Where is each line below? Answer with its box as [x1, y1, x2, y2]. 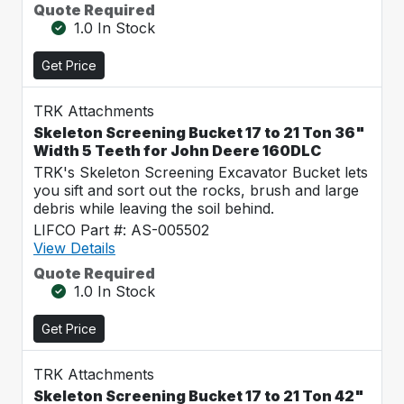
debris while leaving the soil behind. [33, 199, 274, 217]
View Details [33, 239, 115, 257]
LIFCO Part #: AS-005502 [33, 221, 209, 239]
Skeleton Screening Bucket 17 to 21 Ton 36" [33, 124, 365, 142]
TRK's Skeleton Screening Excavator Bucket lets [33, 163, 368, 181]
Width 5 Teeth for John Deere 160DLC [33, 142, 321, 160]
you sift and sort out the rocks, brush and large [33, 181, 359, 199]
